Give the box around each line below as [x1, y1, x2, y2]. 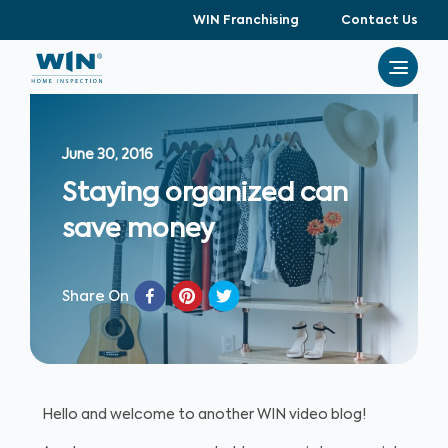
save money [62, 217, 214, 243]
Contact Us [341, 15, 418, 27]
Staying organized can [62, 181, 348, 207]
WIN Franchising [193, 15, 299, 27]
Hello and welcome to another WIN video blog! [42, 408, 366, 422]
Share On [62, 290, 129, 304]
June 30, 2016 [62, 148, 153, 162]
